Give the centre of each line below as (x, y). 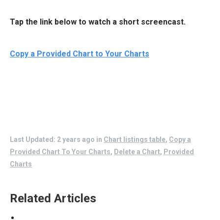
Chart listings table (135, 139)
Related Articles (53, 198)
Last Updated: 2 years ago (52, 139)
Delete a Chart (137, 152)
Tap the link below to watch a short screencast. (98, 22)
